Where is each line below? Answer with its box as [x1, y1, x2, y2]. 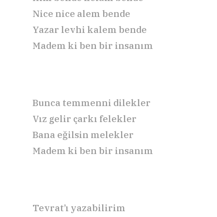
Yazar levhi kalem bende [32, 23, 147, 35]
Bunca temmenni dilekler [32, 96, 151, 108]
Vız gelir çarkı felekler [32, 112, 137, 124]
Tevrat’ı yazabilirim [32, 201, 125, 214]
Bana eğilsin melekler [32, 128, 134, 140]
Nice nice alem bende [32, 7, 130, 19]
